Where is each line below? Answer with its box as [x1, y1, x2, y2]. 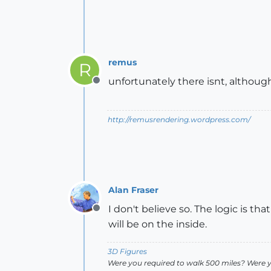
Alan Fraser [108, 184, 158, 195]
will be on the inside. [108, 218, 207, 230]
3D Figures [108, 247, 147, 256]
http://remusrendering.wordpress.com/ [108, 115, 250, 124]
